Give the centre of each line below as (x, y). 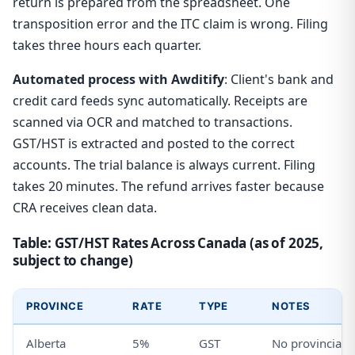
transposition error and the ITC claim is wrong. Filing (170, 24)
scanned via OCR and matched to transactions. (153, 122)
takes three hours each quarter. (107, 46)
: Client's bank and (279, 80)
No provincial (308, 344)
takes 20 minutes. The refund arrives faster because (168, 187)
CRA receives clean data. (85, 208)
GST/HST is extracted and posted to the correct (154, 144)
